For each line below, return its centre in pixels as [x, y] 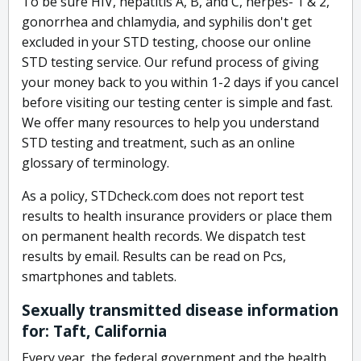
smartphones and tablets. [99, 277]
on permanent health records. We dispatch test [164, 237]
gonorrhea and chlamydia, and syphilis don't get [167, 22]
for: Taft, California [94, 332]
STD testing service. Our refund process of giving [170, 62]
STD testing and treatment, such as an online [158, 143]
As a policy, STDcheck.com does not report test [163, 196]
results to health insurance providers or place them [177, 216]
